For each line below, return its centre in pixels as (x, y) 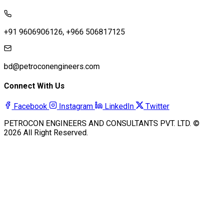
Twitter (157, 106)
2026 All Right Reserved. (46, 132)
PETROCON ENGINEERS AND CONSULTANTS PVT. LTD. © (102, 123)
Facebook (30, 106)
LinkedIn (119, 106)
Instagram (76, 106)
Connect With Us (34, 86)
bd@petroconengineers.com (52, 67)
